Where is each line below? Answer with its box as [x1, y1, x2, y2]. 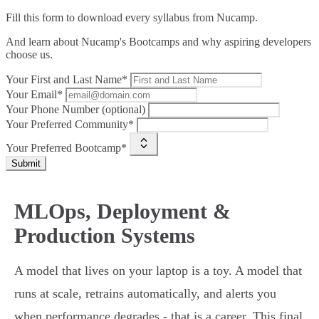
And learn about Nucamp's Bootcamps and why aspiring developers [6, 36, 311, 48]
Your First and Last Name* [6, 73, 127, 86]
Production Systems [14, 224, 195, 248]
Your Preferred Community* [6, 118, 134, 131]
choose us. [6, 48, 53, 61]
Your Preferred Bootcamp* [6, 142, 127, 155]
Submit [11, 158, 41, 169]
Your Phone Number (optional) [6, 103, 145, 116]
